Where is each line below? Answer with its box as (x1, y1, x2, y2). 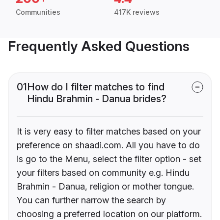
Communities (16, 8, 60, 17)
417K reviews (114, 8, 160, 17)
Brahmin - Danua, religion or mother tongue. (17, 181, 194, 192)
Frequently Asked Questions (8, 38, 190, 55)
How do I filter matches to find (27, 81, 165, 93)
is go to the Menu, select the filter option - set (17, 154, 201, 165)
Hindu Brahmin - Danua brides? (27, 93, 166, 105)
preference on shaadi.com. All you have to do (17, 140, 200, 151)
